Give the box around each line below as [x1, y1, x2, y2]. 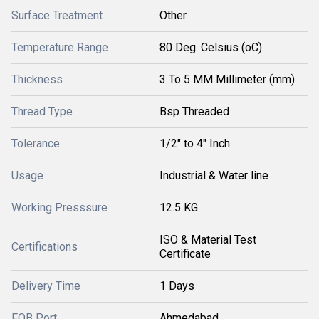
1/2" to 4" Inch [159, 137, 230, 150]
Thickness [11, 73, 63, 86]
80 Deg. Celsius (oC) [159, 41, 262, 54]
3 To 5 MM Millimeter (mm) [159, 73, 295, 86]
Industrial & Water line [159, 169, 268, 182]
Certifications [11, 240, 78, 253]
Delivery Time [11, 279, 80, 293]
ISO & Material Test [159, 233, 256, 246]
